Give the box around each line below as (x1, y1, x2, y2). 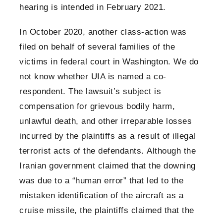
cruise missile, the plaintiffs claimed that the (19, 206, 194, 216)
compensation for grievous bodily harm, (19, 102, 175, 111)
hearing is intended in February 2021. (19, 2, 166, 12)
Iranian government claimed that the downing (19, 161, 196, 171)
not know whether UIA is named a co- (19, 72, 166, 82)
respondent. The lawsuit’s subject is (19, 87, 161, 97)
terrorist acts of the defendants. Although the (19, 146, 196, 156)
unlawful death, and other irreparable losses (19, 116, 192, 126)
